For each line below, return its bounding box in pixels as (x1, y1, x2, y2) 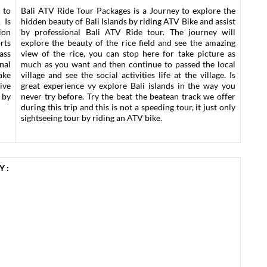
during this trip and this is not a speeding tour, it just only (21, 102, 235, 112)
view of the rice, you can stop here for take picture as (21, 48, 235, 58)
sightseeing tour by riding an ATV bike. (21, 113, 162, 123)
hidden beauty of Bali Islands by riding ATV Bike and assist (21, 16, 235, 26)
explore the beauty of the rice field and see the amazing (21, 38, 235, 48)
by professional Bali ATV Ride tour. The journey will (21, 27, 235, 37)
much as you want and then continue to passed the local (21, 59, 235, 69)
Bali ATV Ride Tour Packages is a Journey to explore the (21, 5, 235, 15)
